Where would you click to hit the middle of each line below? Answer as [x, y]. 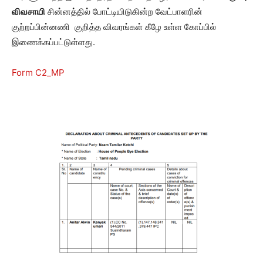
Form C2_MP [38, 73]
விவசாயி [28, 11]
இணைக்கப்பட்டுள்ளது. [53, 42]
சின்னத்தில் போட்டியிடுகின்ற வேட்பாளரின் [125, 11]
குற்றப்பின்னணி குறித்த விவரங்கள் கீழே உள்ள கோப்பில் [114, 27]
